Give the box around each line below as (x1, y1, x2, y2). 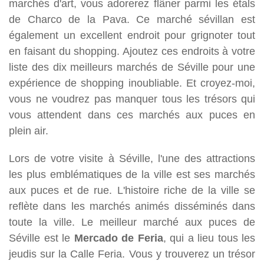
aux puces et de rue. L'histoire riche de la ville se (9, 183, 255, 196)
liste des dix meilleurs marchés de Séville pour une (9, 60, 255, 73)
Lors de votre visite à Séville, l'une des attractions (9, 151, 255, 164)
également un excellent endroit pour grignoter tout (9, 28, 255, 41)
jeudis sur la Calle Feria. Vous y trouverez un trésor (9, 247, 255, 260)
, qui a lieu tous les (163, 231, 255, 244)
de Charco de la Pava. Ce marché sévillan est (9, 12, 255, 25)
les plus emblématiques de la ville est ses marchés (9, 167, 255, 180)
